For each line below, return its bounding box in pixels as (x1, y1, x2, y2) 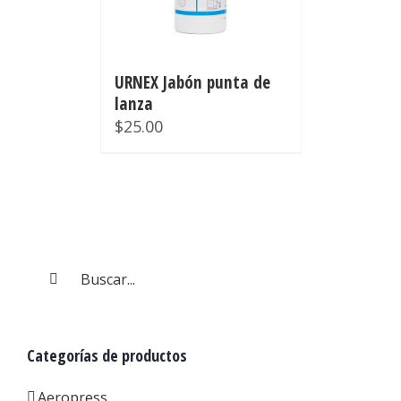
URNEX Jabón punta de (114, 70, 270, 94)
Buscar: (26, 252, 75, 272)
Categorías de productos (27, 345, 187, 366)
